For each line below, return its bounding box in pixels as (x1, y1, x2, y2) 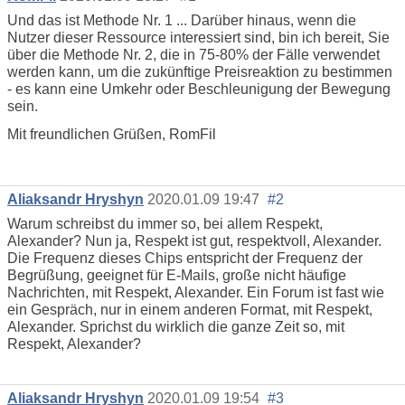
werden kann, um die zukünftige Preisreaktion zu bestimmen (7, 64, 392, 80)
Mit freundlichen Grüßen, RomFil (7, 127, 216, 143)
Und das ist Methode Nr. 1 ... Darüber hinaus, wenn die (7, 13, 356, 29)
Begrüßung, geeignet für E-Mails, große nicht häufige (7, 267, 346, 283)
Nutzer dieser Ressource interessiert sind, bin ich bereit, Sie (7, 30, 390, 46)
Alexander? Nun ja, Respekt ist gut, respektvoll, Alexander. (7, 232, 381, 249)
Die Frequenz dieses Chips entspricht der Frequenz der (7, 250, 363, 266)
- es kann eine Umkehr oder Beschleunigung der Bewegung (7, 81, 391, 98)
